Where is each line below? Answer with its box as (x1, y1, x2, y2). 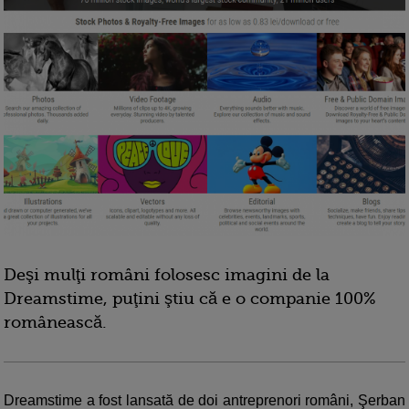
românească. (4, 313, 107, 332)
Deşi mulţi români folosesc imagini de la (4, 266, 330, 285)
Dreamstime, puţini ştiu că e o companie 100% (4, 289, 376, 309)
